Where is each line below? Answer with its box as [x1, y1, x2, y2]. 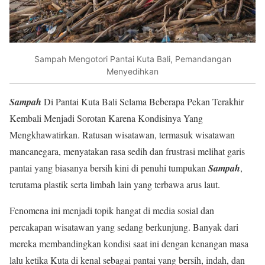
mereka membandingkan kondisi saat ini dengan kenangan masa [9, 237, 248, 250]
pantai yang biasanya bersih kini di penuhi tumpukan [9, 161, 208, 174]
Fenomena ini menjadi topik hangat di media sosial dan [9, 204, 214, 217]
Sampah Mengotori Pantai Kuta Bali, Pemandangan [34, 53, 231, 64]
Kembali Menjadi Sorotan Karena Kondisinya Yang [9, 112, 203, 125]
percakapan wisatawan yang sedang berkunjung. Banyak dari [9, 221, 238, 234]
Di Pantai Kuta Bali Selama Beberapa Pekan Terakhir [41, 95, 244, 108]
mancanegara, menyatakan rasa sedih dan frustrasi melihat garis [9, 145, 245, 158]
